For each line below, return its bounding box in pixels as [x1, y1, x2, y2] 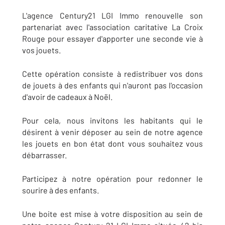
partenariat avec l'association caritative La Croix [22, 22, 203, 32]
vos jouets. [22, 45, 61, 55]
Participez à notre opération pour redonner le [22, 173, 203, 183]
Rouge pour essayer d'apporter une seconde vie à [22, 33, 203, 43]
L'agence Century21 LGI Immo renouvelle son [22, 10, 203, 20]
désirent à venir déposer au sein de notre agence [22, 127, 203, 137]
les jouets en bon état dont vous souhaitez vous [22, 138, 203, 148]
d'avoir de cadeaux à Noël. [22, 91, 113, 101]
